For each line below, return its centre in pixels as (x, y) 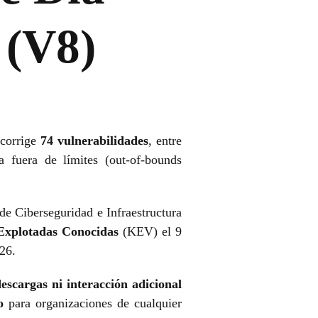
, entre (165, 141)
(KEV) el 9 (150, 232)
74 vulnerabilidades (95, 141)
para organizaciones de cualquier (93, 303)
